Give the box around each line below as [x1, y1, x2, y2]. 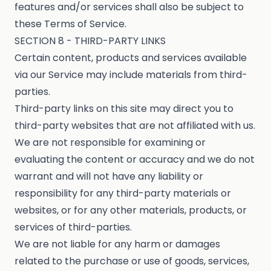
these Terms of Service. [15, 17, 126, 31]
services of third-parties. [15, 220, 132, 235]
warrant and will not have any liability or [15, 169, 203, 184]
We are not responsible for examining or [15, 135, 206, 150]
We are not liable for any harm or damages [15, 237, 220, 252]
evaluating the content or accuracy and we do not [15, 152, 255, 167]
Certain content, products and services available [15, 51, 247, 65]
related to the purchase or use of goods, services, [15, 254, 249, 269]
